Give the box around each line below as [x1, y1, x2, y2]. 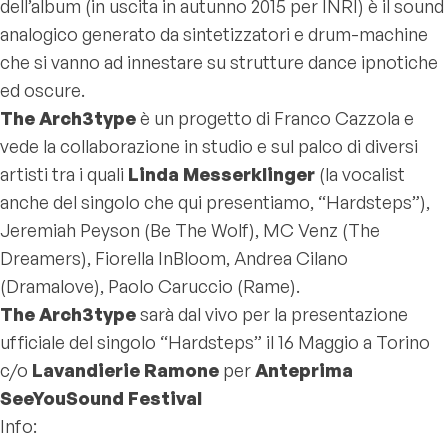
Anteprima [251, 359, 353, 381]
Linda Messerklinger [128, 163, 315, 185]
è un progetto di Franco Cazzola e [136, 107, 414, 129]
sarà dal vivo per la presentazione [136, 303, 408, 325]
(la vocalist [315, 163, 405, 185]
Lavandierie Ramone [32, 359, 223, 381]
